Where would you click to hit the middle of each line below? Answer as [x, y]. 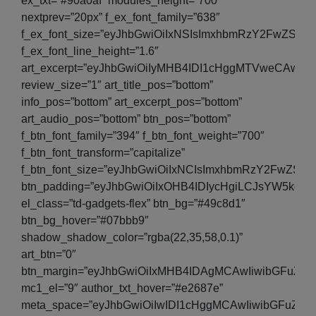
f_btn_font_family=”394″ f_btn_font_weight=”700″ [143, 135]
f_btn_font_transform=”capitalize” [103, 152]
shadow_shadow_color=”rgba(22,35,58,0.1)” [132, 237]
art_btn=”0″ [49, 254]
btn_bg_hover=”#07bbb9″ [85, 220]
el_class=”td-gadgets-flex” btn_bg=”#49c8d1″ [133, 203]
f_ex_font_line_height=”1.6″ [90, 51]
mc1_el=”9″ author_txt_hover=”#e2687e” [122, 288]
